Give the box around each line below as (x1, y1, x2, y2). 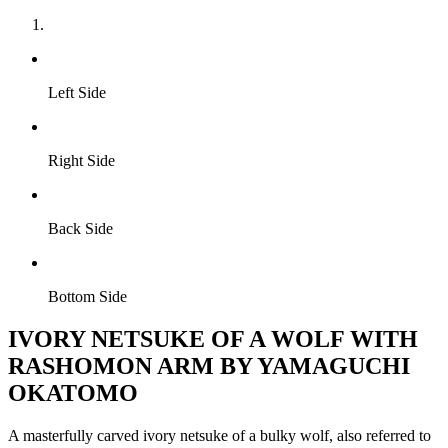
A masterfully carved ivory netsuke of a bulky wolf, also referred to (8, 426, 431, 444)
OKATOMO (8, 379, 138, 406)
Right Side (48, 152, 115, 169)
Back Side (48, 220, 113, 237)
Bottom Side (48, 288, 127, 305)
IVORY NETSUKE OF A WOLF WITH (8, 325, 418, 352)
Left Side (48, 84, 106, 101)
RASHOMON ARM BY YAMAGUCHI (8, 352, 410, 379)
